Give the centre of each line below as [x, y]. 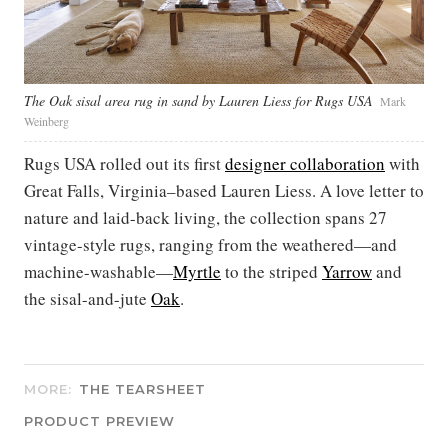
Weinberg [46, 120]
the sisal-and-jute [87, 298]
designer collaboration [305, 163]
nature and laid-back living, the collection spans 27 [205, 217]
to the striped [271, 271]
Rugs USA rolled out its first [124, 163]
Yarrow [347, 271]
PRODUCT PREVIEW [99, 420]
